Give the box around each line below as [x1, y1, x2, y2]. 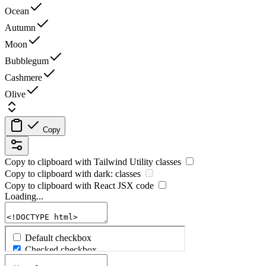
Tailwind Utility [94, 156, 153, 167]
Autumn [5, 22, 36, 33]
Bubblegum [5, 55, 49, 66]
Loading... [5, 191, 43, 201]
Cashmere [5, 72, 42, 83]
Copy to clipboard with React [5, 180, 118, 191]
